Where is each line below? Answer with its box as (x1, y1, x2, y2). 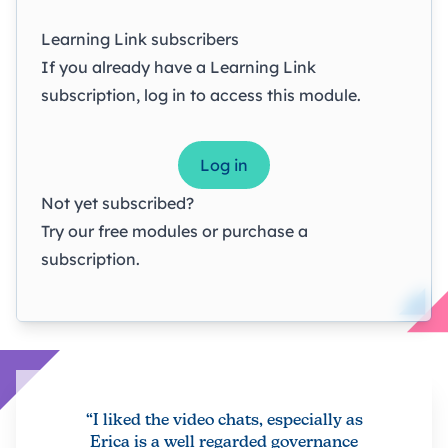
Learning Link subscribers (41, 28, 239, 49)
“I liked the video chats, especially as (85, 412, 363, 429)
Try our (41, 220, 98, 241)
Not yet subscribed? (41, 192, 194, 213)
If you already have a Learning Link (41, 56, 316, 77)
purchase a (222, 220, 308, 241)
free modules (98, 220, 198, 241)
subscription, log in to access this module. (41, 84, 361, 105)
